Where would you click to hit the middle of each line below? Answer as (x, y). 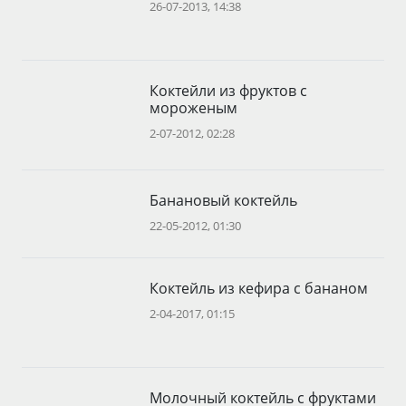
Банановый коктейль (224, 201)
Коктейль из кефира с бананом (259, 289)
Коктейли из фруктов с (229, 91)
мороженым (194, 108)
